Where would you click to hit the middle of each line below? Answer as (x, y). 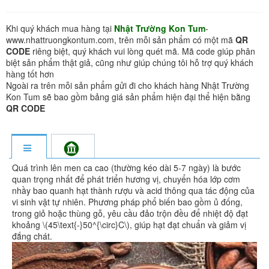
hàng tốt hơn (30, 74)
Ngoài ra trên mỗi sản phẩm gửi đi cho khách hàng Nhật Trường (128, 85)
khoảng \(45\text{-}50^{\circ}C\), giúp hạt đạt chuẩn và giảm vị (129, 224)
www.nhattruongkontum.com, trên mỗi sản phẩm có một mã (121, 39)
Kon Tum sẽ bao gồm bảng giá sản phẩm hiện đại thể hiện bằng (128, 96)
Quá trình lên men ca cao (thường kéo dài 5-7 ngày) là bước (126, 167)
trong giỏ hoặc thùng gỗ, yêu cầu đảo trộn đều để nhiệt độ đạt (130, 213)
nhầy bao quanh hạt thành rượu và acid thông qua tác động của (133, 190)
